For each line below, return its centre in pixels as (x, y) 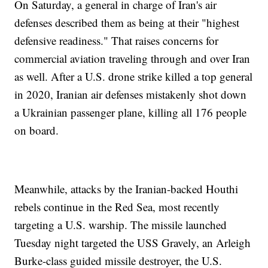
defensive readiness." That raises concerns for (117, 41)
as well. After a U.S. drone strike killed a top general (134, 77)
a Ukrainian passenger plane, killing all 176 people (131, 112)
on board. (37, 130)
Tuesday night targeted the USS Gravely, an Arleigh (133, 243)
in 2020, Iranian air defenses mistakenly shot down (131, 95)
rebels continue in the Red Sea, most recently (117, 207)
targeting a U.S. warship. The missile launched (121, 225)
